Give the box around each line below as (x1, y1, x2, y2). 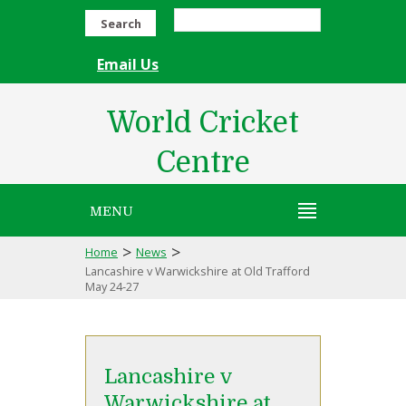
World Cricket (107, 106, 299, 140)
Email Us (97, 54, 159, 74)
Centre (156, 146, 250, 179)
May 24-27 (85, 278, 139, 295)
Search (100, 15, 141, 32)
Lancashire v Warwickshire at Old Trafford (85, 263, 310, 279)
